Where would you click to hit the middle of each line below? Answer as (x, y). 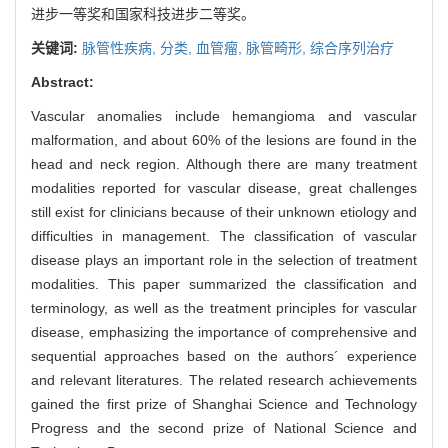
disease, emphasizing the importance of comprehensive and (224, 331)
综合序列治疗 (352, 47)
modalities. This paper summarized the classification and (224, 283)
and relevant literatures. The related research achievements (224, 379)
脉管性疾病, (121, 47)
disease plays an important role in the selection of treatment (224, 259)
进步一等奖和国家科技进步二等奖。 (143, 13)
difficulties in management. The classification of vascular (224, 235)
